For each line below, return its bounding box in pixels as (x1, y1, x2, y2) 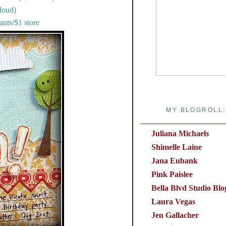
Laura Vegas (151, 197, 195, 206)
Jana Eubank (151, 156, 198, 165)
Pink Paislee (151, 169, 193, 179)
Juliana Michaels (151, 129, 209, 138)
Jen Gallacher (151, 210, 199, 219)
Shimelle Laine (151, 142, 202, 151)
